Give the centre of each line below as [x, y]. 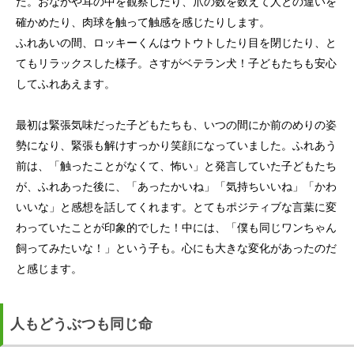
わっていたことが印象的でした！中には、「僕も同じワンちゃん [176, 228]
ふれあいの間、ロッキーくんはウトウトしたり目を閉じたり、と [176, 43]
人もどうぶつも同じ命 [81, 324]
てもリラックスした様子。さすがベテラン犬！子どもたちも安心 [176, 63]
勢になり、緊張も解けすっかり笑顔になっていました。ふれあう [176, 145]
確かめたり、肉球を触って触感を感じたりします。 [143, 22]
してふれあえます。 [66, 84]
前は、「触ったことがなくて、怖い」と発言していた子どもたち [176, 166]
